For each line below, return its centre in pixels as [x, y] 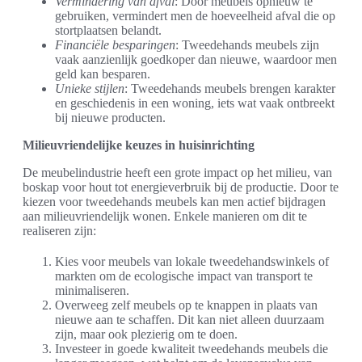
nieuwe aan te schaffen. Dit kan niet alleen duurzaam [189, 320]
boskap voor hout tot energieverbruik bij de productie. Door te [181, 187]
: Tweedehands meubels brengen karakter [230, 89]
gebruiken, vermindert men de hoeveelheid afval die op [195, 16]
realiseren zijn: [59, 231]
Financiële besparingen [115, 45]
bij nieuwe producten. [110, 118]
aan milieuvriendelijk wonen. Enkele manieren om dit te [165, 217]
